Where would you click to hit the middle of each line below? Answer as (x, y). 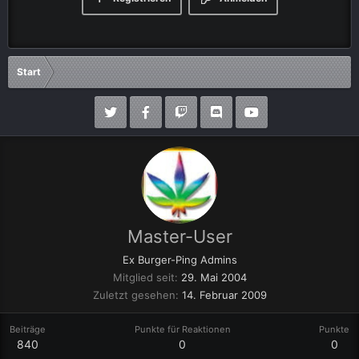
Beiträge (28, 329)
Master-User (179, 236)
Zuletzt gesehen (134, 295)
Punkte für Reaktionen (182, 329)
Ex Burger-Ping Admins (179, 260)
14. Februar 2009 (224, 295)
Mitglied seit (143, 277)
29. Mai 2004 (214, 277)
